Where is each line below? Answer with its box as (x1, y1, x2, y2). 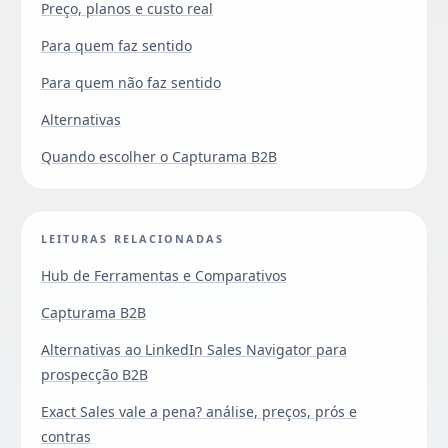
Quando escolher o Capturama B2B (41, 146, 277, 166)
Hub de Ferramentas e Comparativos (41, 265, 287, 285)
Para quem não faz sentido (41, 72, 221, 92)
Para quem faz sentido (41, 35, 192, 55)
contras (41, 426, 91, 446)
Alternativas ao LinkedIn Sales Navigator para (41, 339, 347, 359)
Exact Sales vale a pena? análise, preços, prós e (41, 401, 357, 421)
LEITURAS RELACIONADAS (41, 230, 225, 246)
